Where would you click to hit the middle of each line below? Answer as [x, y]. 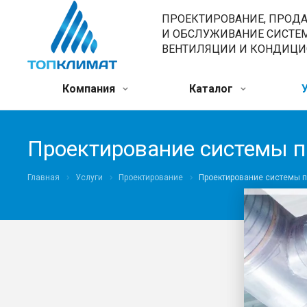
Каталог [212, 89]
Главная [44, 178]
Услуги [89, 178]
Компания [90, 89]
